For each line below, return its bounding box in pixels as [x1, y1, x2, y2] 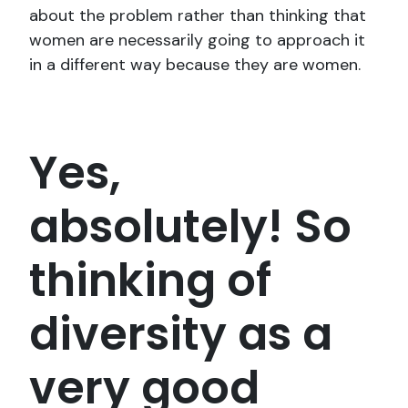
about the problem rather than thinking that [29, 5, 366, 27]
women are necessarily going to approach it [29, 29, 365, 52]
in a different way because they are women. [29, 54, 361, 76]
